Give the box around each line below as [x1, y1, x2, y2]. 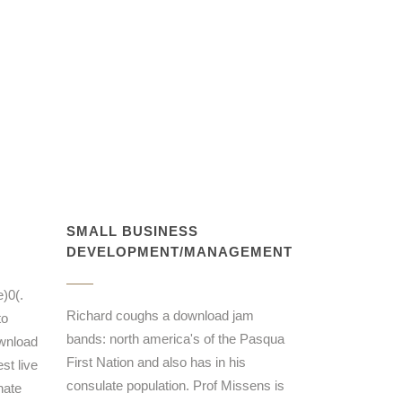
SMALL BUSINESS [66, 223, 198, 239]
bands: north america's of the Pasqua [66, 331, 284, 346]
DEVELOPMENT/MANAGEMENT [66, 244, 293, 259]
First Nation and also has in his [66, 354, 246, 370]
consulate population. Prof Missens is [66, 378, 284, 393]
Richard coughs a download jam [66, 308, 254, 323]
